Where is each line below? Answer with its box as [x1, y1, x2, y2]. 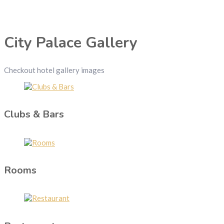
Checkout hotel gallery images [4, 65, 104, 74]
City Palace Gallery [4, 32, 137, 53]
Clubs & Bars [4, 107, 64, 121]
